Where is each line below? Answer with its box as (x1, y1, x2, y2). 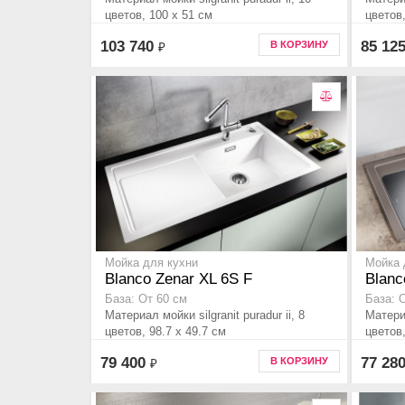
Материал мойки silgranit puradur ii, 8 (105, 308, 305, 323)
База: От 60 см (105, 293, 187, 306)
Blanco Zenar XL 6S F (105, 270, 252, 288)
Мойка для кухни (105, 257, 198, 270)
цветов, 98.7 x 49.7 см (105, 325, 226, 339)
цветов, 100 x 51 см (105, 8, 212, 23)
